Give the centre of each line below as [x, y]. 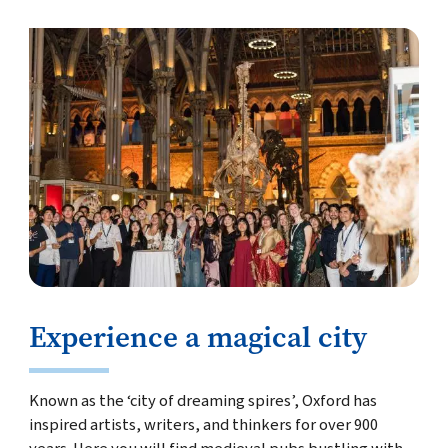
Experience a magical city [197, 337]
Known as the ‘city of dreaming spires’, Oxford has [202, 401]
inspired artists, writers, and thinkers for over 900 [203, 425]
